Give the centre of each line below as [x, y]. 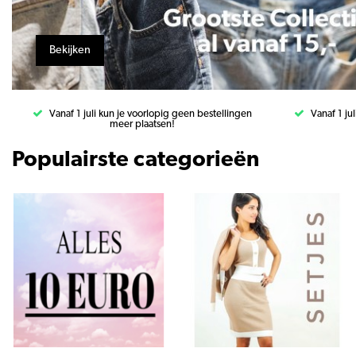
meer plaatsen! [143, 124]
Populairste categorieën [135, 160]
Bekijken [70, 50]
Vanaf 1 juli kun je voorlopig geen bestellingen [151, 114]
